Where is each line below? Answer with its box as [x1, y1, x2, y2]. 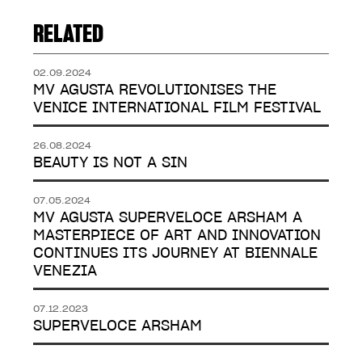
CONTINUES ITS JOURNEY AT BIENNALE [33, 242, 318, 262]
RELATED [33, 17, 103, 48]
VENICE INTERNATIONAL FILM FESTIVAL [33, 97, 321, 116]
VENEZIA [33, 260, 97, 280]
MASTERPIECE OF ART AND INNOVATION [33, 225, 321, 244]
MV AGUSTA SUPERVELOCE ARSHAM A [33, 207, 302, 226]
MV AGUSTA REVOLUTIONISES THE [33, 79, 276, 99]
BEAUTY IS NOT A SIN [33, 152, 187, 171]
